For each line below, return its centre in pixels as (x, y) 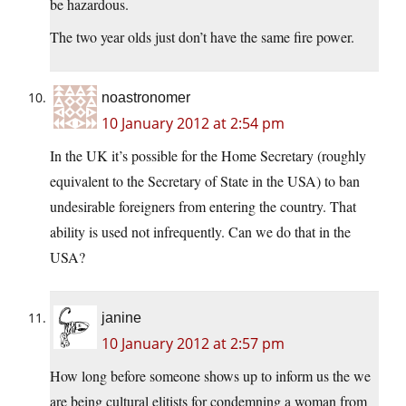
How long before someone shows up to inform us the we (210, 376)
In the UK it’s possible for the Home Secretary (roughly (208, 156)
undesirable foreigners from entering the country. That (203, 207)
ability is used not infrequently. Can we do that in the (200, 232)
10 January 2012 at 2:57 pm (193, 344)
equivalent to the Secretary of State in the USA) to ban (205, 181)
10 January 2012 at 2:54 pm (193, 124)
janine (121, 318)
